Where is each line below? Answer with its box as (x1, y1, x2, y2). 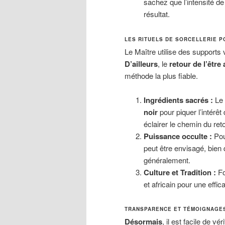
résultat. (143, 9, 170, 20)
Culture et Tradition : (143, 167, 216, 178)
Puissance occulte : (143, 131, 212, 142)
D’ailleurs (125, 58, 158, 69)
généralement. (143, 155, 190, 166)
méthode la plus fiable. (125, 70, 198, 81)
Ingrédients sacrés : (143, 94, 213, 106)
